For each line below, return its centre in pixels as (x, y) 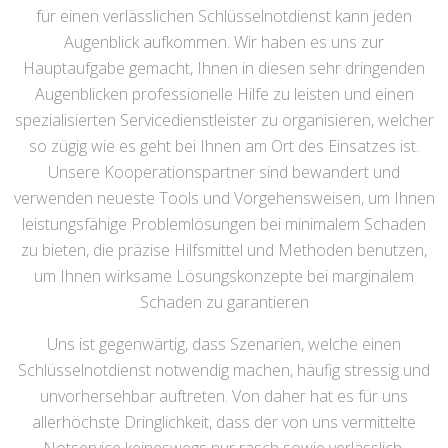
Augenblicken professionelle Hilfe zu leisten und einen (224, 94)
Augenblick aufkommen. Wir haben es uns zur (224, 42)
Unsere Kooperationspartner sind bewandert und (224, 172)
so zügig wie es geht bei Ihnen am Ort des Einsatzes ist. (224, 146)
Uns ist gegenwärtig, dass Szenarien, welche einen (224, 344)
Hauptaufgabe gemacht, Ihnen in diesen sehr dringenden (224, 68)
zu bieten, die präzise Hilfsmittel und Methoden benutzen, (224, 250)
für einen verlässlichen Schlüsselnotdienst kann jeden (224, 16)
